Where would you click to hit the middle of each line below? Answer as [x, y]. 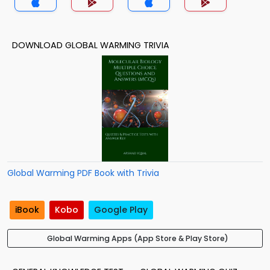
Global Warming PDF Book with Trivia [83, 173]
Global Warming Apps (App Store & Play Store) [137, 239]
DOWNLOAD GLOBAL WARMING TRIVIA [91, 45]
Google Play [121, 210]
